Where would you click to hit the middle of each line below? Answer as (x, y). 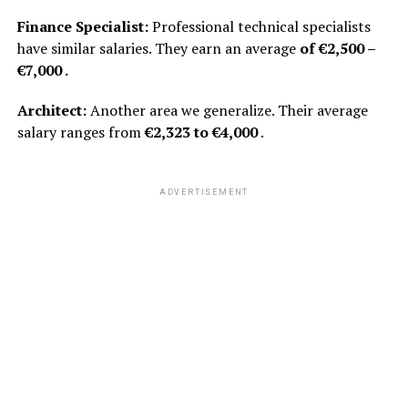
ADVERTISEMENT (204, 192)
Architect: (51, 110)
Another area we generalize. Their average (227, 110)
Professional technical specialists (259, 26)
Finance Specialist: (82, 26)
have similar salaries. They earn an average (158, 48)
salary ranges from (81, 132)
